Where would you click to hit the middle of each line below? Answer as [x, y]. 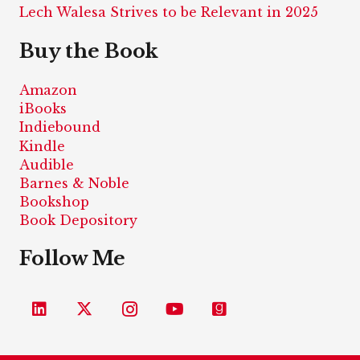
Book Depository [78, 221]
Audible [47, 164]
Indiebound [60, 127]
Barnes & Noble [74, 183]
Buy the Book [91, 51]
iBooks [43, 109]
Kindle [42, 146]
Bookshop [54, 202]
